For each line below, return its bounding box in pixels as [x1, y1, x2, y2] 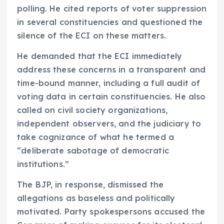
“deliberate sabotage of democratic [17, 145, 169, 156]
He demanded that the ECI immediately [17, 51, 182, 61]
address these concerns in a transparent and [17, 64, 206, 75]
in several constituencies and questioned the [17, 17, 203, 27]
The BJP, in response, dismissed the [17, 179, 164, 190]
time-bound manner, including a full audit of [17, 78, 200, 88]
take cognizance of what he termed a [17, 132, 174, 142]
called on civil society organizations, [17, 105, 168, 115]
